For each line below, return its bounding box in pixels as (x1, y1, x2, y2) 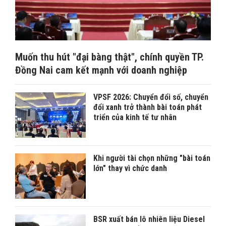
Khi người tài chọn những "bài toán (93, 153, 210, 163)
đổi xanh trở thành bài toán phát (93, 102, 202, 112)
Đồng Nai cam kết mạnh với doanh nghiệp (15, 64, 187, 77)
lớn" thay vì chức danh (93, 163, 167, 174)
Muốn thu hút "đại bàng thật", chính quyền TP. (15, 51, 204, 64)
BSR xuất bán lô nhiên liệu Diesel (93, 214, 205, 224)
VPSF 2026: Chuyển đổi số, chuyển (93, 92, 208, 102)
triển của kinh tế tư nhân (93, 112, 177, 123)
